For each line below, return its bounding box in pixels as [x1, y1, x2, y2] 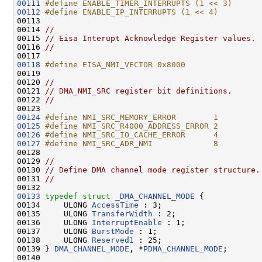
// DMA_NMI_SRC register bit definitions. [45, 86, 232, 95]
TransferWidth [92, 209, 153, 218]
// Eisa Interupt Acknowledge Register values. [45, 33, 256, 43]
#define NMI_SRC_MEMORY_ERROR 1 [45, 112, 218, 122]
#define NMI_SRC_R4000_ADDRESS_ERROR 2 [45, 121, 218, 130]
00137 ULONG [17, 226, 92, 236]
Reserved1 [92, 235, 134, 244]
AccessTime [92, 200, 139, 209]
